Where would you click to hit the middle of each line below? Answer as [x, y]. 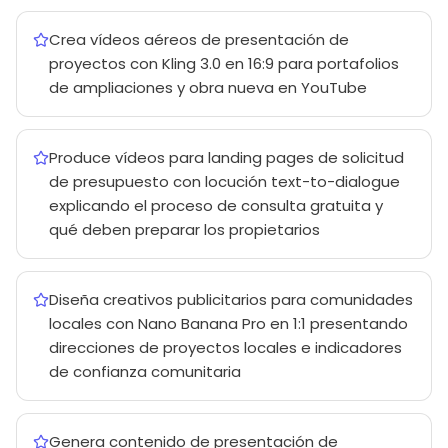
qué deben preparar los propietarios [184, 229]
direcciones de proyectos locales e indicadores [225, 347]
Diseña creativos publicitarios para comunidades [231, 299]
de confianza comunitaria [145, 371]
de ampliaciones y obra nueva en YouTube [208, 87]
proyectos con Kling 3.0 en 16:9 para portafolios [224, 63]
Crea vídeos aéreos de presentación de [199, 39]
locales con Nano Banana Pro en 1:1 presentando [228, 323]
